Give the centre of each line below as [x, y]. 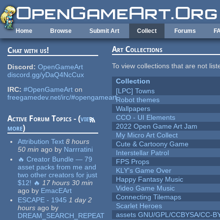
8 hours [78, 142]
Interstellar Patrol [143, 153]
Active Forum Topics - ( [44, 119]
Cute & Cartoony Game [152, 144]
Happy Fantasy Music [150, 179]
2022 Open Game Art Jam [157, 126]
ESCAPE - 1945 [42, 200]
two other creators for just [58, 175]
